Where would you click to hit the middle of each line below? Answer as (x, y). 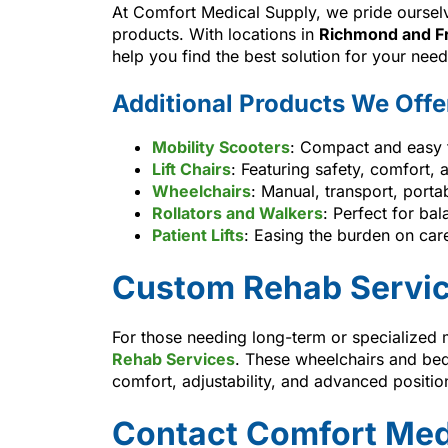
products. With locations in (215, 33)
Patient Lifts (198, 234)
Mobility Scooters (221, 146)
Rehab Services (173, 358)
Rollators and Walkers (237, 212)
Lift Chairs (191, 168)
